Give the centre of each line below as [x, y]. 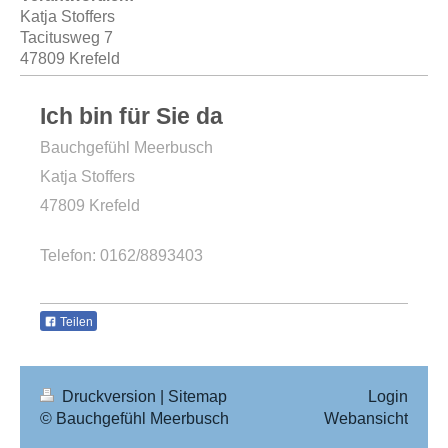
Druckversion [109, 396]
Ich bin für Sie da [131, 116]
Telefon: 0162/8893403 [121, 255]
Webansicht [366, 418]
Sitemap [197, 396]
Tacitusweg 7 [66, 37]
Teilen [75, 321]
